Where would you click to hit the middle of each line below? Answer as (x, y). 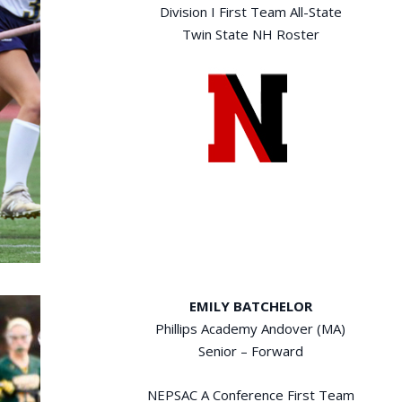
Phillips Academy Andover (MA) (251, 328)
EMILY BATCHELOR (250, 306)
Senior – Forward (250, 350)
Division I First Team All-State (250, 11)
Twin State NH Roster (250, 34)
